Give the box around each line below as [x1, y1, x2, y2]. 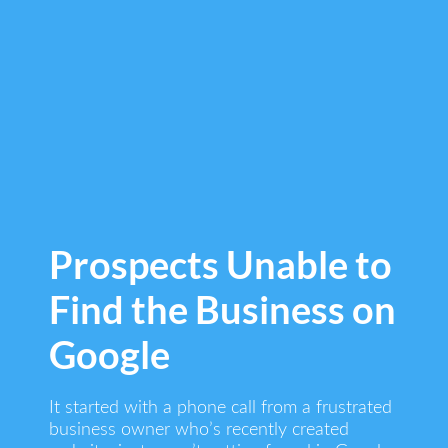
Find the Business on [49, 286, 397, 333]
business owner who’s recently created [49, 421, 350, 440]
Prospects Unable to [49, 241, 393, 288]
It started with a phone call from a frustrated [49, 399, 393, 418]
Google [49, 331, 171, 378]
